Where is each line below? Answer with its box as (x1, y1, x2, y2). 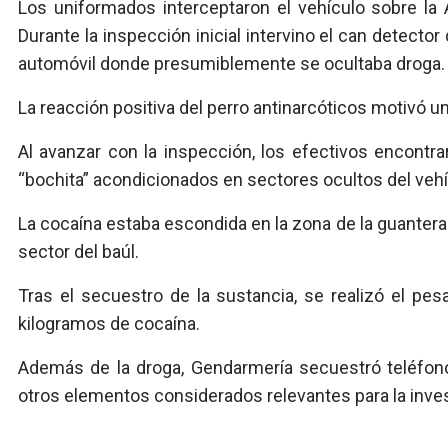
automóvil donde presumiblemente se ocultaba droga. (18, 53, 445, 75)
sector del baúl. (18, 241, 139, 263)
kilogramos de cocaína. (18, 313, 200, 335)
